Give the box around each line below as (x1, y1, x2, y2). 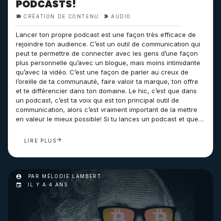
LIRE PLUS (24, 138, 57, 144)
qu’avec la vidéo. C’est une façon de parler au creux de (16, 68, 188, 76)
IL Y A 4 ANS (28, 182, 68, 188)
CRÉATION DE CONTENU (24, 14, 99, 19)
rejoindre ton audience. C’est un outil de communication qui (16, 40, 200, 48)
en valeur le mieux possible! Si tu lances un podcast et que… (16, 115, 204, 123)
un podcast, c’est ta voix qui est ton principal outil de (16, 96, 179, 104)
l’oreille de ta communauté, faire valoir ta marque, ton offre (16, 77, 198, 85)
